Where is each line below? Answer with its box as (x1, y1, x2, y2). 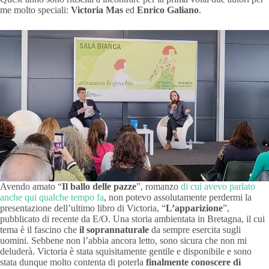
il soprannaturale (79, 224, 149, 235)
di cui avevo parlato (181, 181, 255, 192)
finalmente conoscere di (146, 256, 241, 267)
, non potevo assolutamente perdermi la (104, 192, 252, 202)
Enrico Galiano (137, 5, 199, 16)
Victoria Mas (71, 5, 123, 16)
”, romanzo (136, 181, 181, 192)
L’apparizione (166, 202, 223, 213)
